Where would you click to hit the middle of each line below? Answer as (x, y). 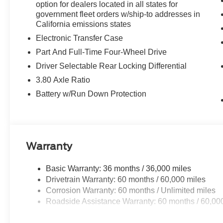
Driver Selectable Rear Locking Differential (111, 66)
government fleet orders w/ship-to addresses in (118, 14)
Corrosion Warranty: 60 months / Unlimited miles (131, 190)
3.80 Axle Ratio (63, 80)
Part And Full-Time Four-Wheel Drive (102, 52)
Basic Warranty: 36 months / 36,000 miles (119, 168)
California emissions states (84, 24)
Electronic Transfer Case (80, 38)
